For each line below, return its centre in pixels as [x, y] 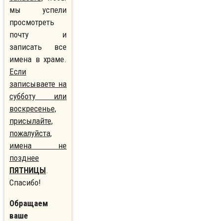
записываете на [38, 84]
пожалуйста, [31, 133]
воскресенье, [33, 109]
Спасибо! [25, 183]
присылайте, [31, 121]
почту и [38, 35]
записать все [38, 47]
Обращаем [29, 203]
